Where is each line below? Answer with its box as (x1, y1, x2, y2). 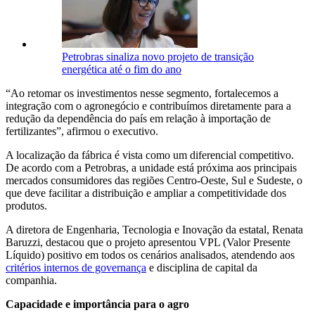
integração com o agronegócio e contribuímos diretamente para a (6, 99, 291, 112)
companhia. (6, 274, 57, 286)
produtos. (6, 199, 47, 212)
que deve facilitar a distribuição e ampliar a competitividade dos (6, 186, 286, 199)
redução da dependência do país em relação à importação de (6, 112, 271, 124)
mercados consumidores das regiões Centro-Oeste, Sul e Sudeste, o (6, 174, 302, 186)
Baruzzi (6, 236, 40, 248)
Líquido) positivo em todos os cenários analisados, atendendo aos (6, 248, 295, 261)
